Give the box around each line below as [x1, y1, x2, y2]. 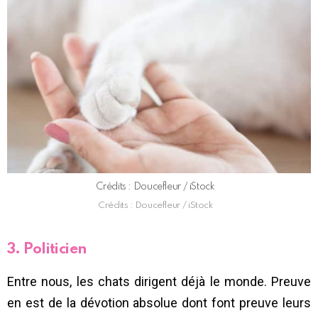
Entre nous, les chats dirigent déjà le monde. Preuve [7, 273, 311, 289]
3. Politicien [7, 241, 87, 257]
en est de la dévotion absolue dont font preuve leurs [7, 295, 311, 310]
